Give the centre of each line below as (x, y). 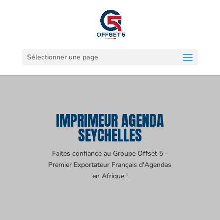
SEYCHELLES (110, 135)
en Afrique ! (110, 176)
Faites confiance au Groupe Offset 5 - (110, 153)
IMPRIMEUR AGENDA (110, 121)
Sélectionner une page (62, 57)
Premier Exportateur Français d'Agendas (110, 165)
